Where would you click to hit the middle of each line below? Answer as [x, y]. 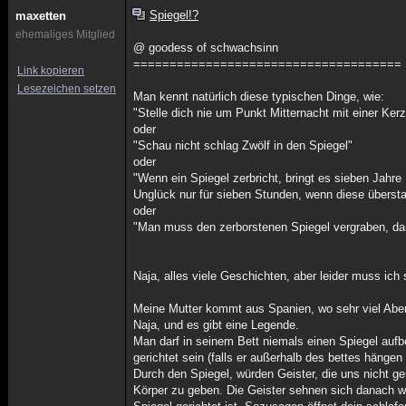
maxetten [41, 16]
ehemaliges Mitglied [65, 34]
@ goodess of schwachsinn [206, 48]
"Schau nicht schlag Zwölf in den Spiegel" [243, 145]
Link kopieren [51, 71]
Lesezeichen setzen [67, 89]
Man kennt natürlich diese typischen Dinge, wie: [259, 97]
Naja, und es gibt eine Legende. [217, 325]
